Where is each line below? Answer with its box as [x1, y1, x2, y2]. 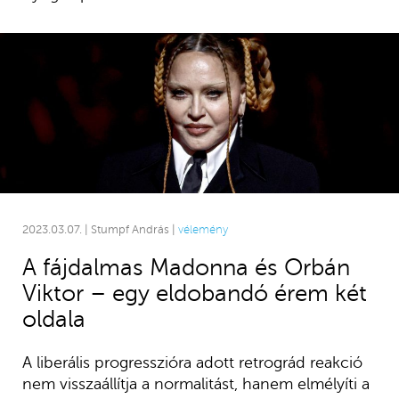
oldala [21, 305, 85, 332]
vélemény [177, 223, 228, 236]
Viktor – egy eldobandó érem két [21, 280, 367, 306]
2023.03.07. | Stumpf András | [21, 223, 178, 236]
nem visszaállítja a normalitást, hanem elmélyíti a [21, 374, 370, 393]
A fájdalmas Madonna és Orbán [21, 254, 350, 281]
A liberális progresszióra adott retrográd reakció [21, 353, 362, 371]
